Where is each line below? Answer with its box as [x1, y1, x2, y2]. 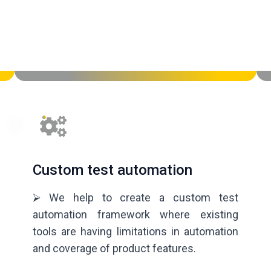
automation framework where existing [33, 208, 238, 221]
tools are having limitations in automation [33, 225, 238, 238]
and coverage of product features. [33, 242, 196, 255]
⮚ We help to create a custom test [33, 191, 238, 204]
